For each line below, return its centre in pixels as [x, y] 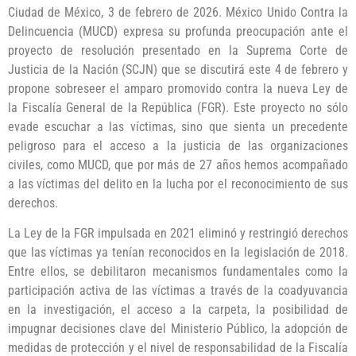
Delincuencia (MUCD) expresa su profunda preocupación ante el [178, 31]
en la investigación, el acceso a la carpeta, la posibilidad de [178, 310]
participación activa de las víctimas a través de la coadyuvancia [178, 291]
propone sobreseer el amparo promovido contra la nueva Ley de [178, 88]
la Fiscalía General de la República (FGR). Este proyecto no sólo [178, 107]
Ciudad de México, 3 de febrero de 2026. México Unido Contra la [178, 12]
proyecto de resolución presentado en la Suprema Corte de [178, 50]
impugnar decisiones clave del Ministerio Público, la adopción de [178, 329]
